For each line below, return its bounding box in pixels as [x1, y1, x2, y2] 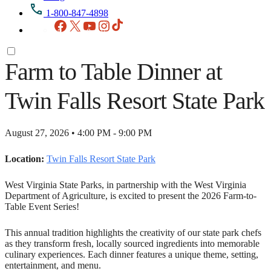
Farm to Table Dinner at [5, 57, 222, 85]
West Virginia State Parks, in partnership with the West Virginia [5, 179, 246, 190]
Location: [5, 153, 44, 164]
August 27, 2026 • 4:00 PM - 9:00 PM [5, 127, 152, 138]
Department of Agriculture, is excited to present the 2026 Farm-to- [5, 190, 256, 201]
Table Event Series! [5, 201, 79, 212]
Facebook [67, 18, 105, 28]
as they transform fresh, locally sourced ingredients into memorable [5, 238, 260, 249]
